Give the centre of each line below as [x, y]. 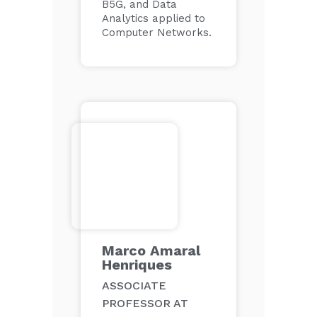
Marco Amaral [151, 250]
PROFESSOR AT [145, 303]
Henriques [137, 265]
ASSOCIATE [134, 286]
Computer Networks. [157, 33]
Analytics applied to [154, 18]
